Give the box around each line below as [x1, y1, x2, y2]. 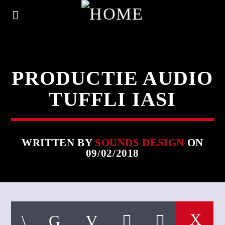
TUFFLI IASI [49, 88, 176, 110]
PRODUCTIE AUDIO [12, 67, 213, 89]
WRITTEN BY [22, 137, 95, 148]
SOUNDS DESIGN [94, 137, 185, 148]
